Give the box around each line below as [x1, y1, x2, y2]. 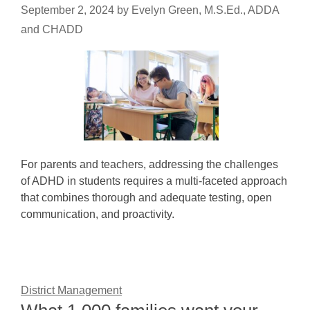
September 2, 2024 [21, 4, 114, 16]
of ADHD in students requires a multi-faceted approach [21, 175, 287, 187]
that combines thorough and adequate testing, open [21, 192, 272, 203]
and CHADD [21, 24, 83, 35]
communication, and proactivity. [21, 208, 174, 220]
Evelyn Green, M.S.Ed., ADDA [131, 4, 279, 16]
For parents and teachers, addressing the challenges [21, 158, 278, 170]
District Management [21, 284, 122, 296]
